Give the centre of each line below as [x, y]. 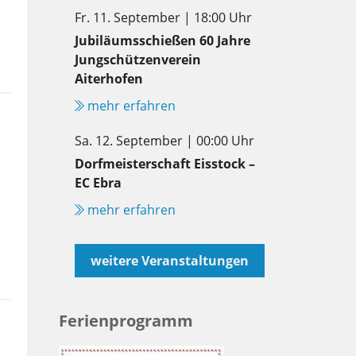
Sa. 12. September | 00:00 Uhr [164, 140]
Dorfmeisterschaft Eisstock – [165, 163]
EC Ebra [98, 182]
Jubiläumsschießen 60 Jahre [163, 40]
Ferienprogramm [126, 320]
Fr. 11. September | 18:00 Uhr [163, 17]
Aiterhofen [109, 78]
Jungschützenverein [138, 59]
